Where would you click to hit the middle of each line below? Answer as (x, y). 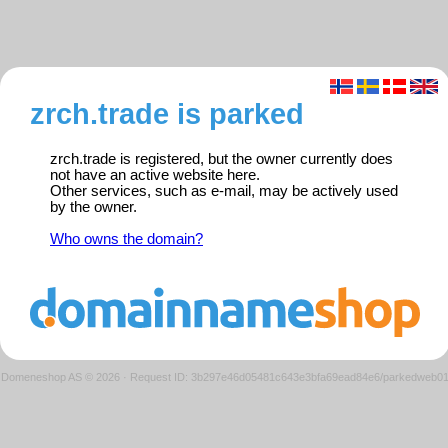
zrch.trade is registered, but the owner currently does (221, 159)
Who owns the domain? (126, 239)
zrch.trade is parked (167, 114)
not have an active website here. (155, 175)
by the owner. (93, 207)
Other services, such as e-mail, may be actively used (224, 191)
